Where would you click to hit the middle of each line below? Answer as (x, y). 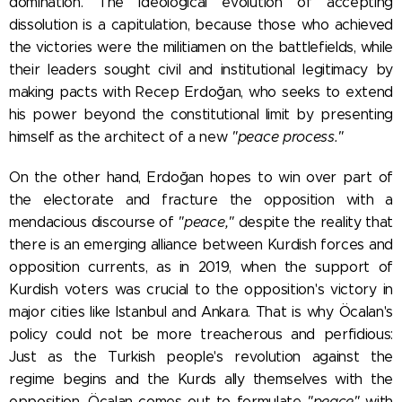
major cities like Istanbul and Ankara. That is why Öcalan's (201, 311)
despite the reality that (313, 222)
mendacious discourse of (94, 222)
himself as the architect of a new (121, 136)
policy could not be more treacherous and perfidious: (201, 334)
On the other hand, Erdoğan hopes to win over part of (201, 177)
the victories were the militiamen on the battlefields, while (201, 47)
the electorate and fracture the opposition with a (201, 199)
